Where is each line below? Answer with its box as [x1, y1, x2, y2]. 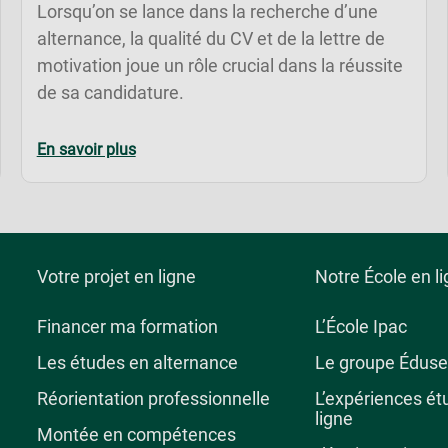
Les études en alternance [37, 352, 239, 374]
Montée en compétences [37, 424, 237, 446]
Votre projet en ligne [37, 265, 197, 287]
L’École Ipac [314, 316, 407, 338]
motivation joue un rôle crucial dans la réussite [36, 54, 403, 76]
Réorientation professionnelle [37, 388, 271, 410]
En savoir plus [36, 139, 136, 159]
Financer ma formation [37, 316, 219, 338]
